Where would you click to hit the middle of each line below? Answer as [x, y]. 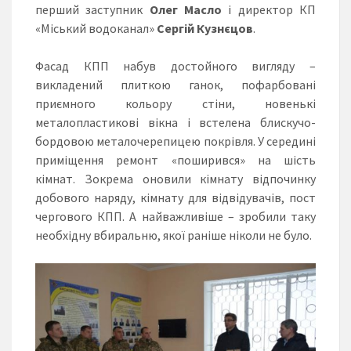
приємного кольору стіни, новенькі [175, 103]
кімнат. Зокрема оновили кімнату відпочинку [175, 178]
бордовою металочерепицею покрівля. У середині [175, 141]
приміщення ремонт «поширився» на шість [175, 159]
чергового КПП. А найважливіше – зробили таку [175, 216]
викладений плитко [98, 84]
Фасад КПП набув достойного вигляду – [175, 65]
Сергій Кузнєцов [205, 28]
